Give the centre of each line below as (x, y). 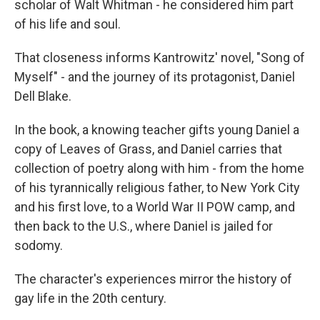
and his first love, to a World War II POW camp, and (155, 207)
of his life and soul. (67, 24)
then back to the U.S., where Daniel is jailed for (144, 226)
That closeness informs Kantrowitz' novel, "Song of (160, 57)
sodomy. (39, 245)
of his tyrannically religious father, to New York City (157, 187)
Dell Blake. (43, 96)
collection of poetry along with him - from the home (159, 168)
